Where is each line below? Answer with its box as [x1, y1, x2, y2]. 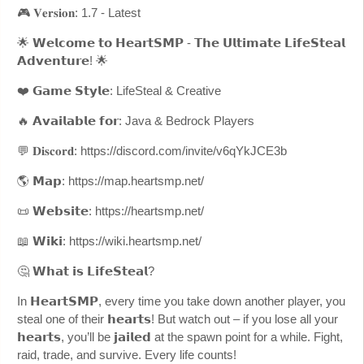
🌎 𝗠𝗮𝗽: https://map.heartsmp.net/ [17, 173, 204, 188]
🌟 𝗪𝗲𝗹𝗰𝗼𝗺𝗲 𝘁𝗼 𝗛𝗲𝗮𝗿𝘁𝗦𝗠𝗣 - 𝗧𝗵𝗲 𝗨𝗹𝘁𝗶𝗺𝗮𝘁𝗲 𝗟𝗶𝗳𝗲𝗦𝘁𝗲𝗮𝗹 [17, 35, 345, 50]
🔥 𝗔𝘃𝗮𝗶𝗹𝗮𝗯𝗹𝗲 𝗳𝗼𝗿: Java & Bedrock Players [17, 113, 254, 128]
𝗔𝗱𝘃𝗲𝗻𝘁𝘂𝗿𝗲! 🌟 [17, 53, 108, 67]
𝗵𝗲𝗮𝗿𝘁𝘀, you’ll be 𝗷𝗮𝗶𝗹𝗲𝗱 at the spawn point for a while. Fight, [17, 329, 343, 344]
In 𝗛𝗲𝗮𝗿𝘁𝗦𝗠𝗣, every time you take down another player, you [17, 293, 345, 308]
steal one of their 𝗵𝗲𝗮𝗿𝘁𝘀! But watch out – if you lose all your [17, 311, 338, 326]
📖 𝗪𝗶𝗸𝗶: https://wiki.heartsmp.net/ [17, 233, 201, 248]
